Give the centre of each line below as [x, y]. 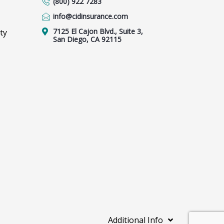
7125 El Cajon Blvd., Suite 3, [98, 31]
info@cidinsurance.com [90, 16]
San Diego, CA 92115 [87, 39]
